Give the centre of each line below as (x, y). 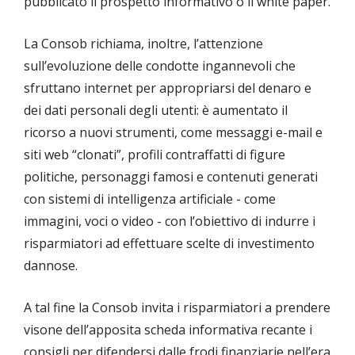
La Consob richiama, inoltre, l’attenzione (143, 44)
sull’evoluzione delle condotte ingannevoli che (160, 66)
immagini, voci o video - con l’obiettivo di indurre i (170, 221)
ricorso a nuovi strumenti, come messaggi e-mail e (173, 133)
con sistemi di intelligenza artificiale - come (150, 199)
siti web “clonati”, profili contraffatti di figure (155, 155)
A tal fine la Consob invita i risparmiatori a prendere (177, 308)
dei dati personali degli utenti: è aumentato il (156, 111)
